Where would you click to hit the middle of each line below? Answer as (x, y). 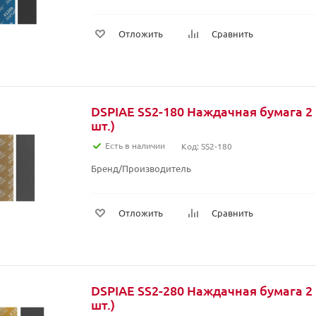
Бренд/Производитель (141, 168)
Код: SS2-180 (207, 146)
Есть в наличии (135, 145)
